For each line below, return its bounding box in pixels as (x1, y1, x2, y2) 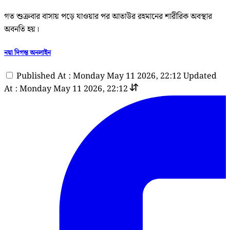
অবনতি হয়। (4, 23, 39, 36)
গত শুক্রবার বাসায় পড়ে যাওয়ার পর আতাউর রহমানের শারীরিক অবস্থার (4, 10, 212, 23)
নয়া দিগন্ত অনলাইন (4, 47, 51, 59)
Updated (183, 70, 217, 83)
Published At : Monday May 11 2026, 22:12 (16, 70, 181, 83)
